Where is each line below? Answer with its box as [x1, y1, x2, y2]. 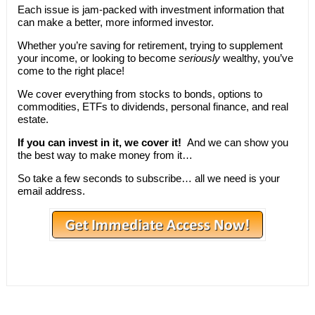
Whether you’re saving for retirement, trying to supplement [17, 39, 283, 52]
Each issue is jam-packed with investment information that [17, 4, 284, 16]
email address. [17, 185, 85, 198]
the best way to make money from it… [17, 149, 193, 162]
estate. [17, 113, 49, 126]
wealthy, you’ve [219, 52, 293, 65]
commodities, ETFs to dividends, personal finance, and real [17, 101, 288, 113]
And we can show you [181, 136, 288, 149]
